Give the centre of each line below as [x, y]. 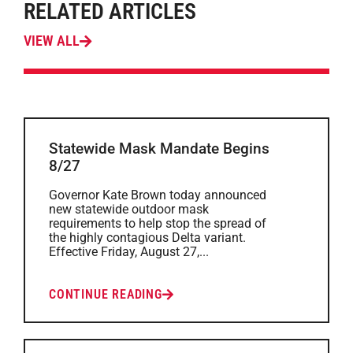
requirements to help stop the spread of [158, 223]
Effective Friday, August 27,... [129, 252]
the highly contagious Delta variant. [147, 238]
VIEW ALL [52, 41]
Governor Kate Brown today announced [158, 195]
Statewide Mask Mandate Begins [159, 149]
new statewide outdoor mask [129, 209]
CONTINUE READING [106, 294]
